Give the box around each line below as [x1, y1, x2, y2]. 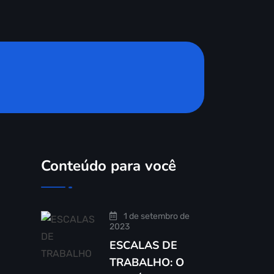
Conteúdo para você [41, 156, 176, 176]
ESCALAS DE [109, 238, 178, 253]
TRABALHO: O [109, 255, 185, 270]
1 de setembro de [122, 211, 190, 221]
